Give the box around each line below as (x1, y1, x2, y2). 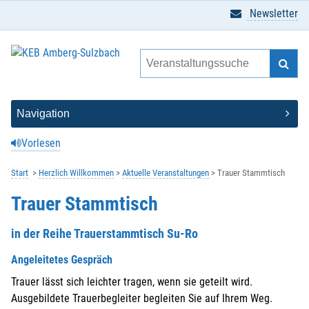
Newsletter (247, 7, 298, 20)
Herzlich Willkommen (39, 168, 114, 178)
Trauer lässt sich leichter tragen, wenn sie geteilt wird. (11, 275, 252, 288)
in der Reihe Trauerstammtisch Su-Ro (11, 226, 198, 241)
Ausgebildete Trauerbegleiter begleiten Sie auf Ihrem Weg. (11, 291, 272, 305)
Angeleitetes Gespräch (11, 252, 112, 266)
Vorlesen (21, 137, 61, 150)
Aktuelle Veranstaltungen (122, 168, 209, 178)
